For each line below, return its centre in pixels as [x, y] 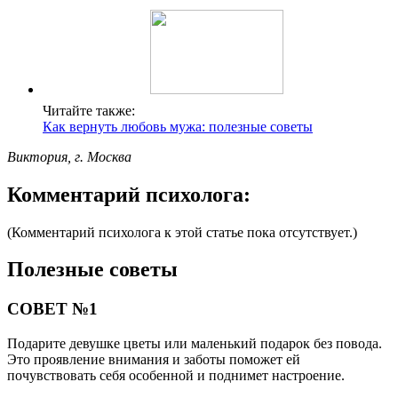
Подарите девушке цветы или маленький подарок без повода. [195, 344]
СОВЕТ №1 [52, 309]
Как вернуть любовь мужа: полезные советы [178, 126]
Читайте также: [89, 110]
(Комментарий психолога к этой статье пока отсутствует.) [182, 232]
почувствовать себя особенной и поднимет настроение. [176, 376]
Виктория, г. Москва [69, 156]
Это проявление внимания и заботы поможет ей [154, 360]
